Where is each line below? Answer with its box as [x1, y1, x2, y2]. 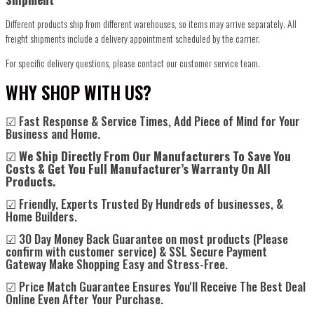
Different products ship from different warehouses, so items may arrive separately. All [6, 16, 296, 32]
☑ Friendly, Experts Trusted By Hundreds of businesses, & [6, 195, 283, 213]
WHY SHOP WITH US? [6, 79, 151, 106]
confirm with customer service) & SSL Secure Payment [6, 243, 267, 261]
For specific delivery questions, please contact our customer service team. [6, 55, 260, 71]
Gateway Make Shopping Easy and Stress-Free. [6, 255, 228, 273]
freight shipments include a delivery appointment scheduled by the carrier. [6, 31, 260, 46]
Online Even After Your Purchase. [6, 290, 163, 308]
